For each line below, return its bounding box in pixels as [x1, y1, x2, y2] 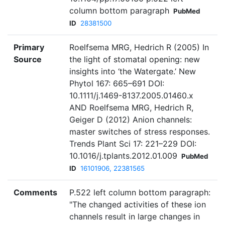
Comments [14, 187, 57, 198]
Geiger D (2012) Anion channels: [69, 115, 192, 125]
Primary [14, 42, 44, 53]
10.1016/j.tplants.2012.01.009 [69, 151, 177, 161]
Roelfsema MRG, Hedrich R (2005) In [69, 42, 209, 53]
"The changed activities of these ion [69, 199, 206, 210]
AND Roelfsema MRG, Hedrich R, [69, 102, 193, 113]
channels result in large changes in [69, 211, 200, 222]
